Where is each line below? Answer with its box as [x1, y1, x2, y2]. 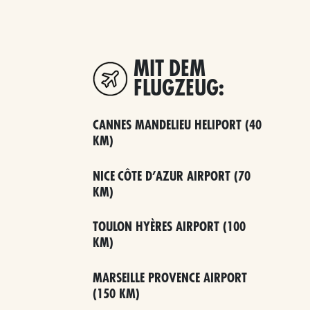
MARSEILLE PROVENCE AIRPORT [93, 271, 248, 284]
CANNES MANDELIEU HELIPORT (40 [93, 118, 262, 131]
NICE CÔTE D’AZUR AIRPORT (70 [93, 169, 251, 183]
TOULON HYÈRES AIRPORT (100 [93, 220, 246, 233]
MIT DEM [134, 58, 206, 80]
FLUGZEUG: [134, 77, 225, 100]
